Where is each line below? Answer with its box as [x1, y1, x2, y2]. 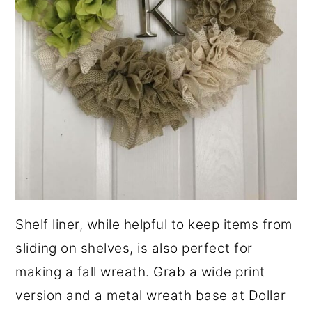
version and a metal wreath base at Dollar [15, 287, 286, 304]
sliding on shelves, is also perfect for [15, 240, 253, 256]
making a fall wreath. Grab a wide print [15, 263, 265, 280]
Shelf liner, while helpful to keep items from [15, 216, 292, 233]
